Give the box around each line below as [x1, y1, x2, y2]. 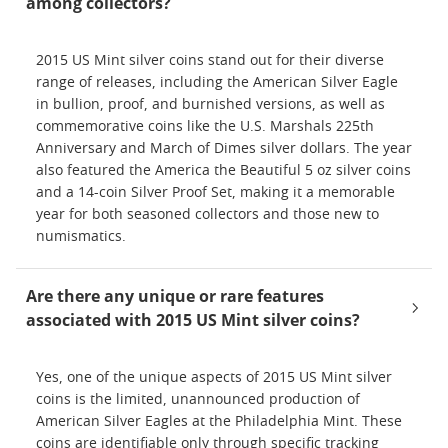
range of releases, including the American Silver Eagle [36, 76, 398, 90]
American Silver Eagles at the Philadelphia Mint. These [36, 415, 402, 429]
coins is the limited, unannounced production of [36, 393, 360, 407]
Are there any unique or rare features [26, 285, 324, 307]
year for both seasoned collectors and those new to [36, 208, 379, 222]
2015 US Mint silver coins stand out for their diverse [36, 54, 384, 68]
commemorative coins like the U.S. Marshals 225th [36, 120, 374, 134]
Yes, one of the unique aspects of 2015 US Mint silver [36, 371, 392, 385]
